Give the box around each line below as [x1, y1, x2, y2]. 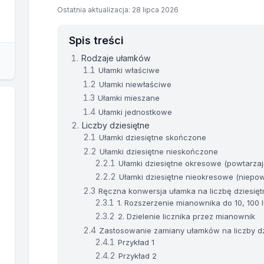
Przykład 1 [118, 237, 155, 247]
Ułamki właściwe [98, 65, 160, 75]
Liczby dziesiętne [82, 120, 150, 131]
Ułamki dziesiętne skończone [99, 133, 207, 143]
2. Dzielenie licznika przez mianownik [118, 212, 256, 222]
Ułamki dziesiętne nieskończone [100, 146, 219, 156]
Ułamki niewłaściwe [99, 79, 172, 89]
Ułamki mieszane [98, 93, 160, 103]
